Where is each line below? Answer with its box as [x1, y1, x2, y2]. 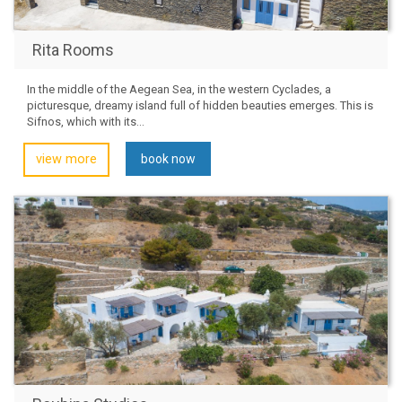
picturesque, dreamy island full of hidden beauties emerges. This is [27, 98, 373, 112]
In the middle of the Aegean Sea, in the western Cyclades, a [27, 82, 331, 96]
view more [36, 151, 97, 167]
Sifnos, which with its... [27, 114, 144, 128]
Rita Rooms [32, 39, 114, 59]
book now [141, 151, 196, 166]
